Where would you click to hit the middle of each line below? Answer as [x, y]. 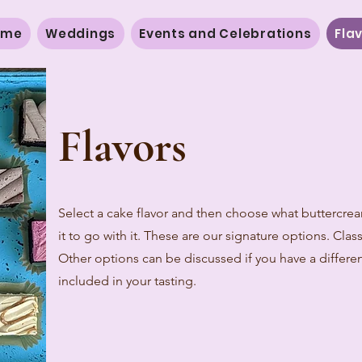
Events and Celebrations [225, 34]
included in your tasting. [127, 281]
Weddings [81, 34]
